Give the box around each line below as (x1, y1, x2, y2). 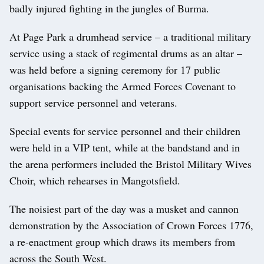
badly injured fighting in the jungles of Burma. (9, 1, 209, 16)
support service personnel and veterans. (9, 95, 177, 110)
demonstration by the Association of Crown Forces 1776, (9, 218, 253, 233)
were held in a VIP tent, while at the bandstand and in (9, 140, 240, 155)
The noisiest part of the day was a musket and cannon (9, 202, 239, 216)
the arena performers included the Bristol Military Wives (9, 157, 252, 171)
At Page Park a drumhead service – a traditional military (9, 29, 251, 44)
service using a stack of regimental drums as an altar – (9, 46, 242, 61)
